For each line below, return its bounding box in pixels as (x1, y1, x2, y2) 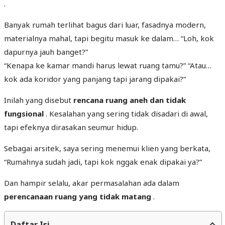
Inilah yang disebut (4, 94, 73, 105)
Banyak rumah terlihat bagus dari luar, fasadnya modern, (4, 19, 206, 30)
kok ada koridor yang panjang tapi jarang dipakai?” (4, 73, 186, 84)
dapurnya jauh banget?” (4, 46, 88, 57)
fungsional (4, 108, 44, 119)
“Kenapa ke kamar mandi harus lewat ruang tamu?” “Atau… (4, 60, 211, 70)
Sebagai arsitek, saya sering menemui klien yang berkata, (4, 143, 210, 153)
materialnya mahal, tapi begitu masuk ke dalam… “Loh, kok (4, 33, 214, 43)
